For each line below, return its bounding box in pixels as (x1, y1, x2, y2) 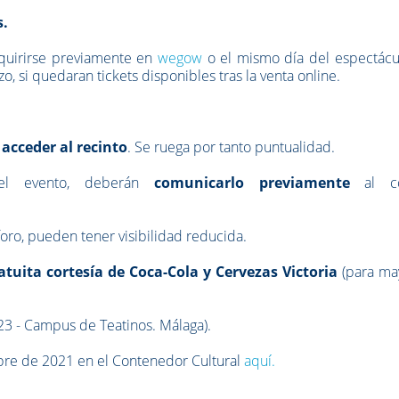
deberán (84, 172, 154, 192)
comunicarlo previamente (153, 172, 350, 192)
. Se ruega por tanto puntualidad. (127, 136, 336, 157)
